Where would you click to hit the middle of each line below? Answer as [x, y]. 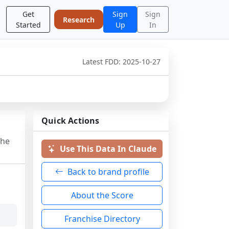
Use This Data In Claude [108, 149]
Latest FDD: [102, 61]
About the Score [102, 195]
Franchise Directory [102, 219]
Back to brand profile [108, 172]
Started [28, 25]
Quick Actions [71, 121]
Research [79, 19]
